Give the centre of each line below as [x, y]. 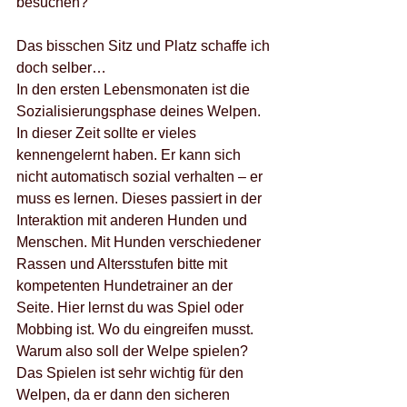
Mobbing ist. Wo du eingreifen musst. [137, 329]
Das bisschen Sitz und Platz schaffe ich [145, 46]
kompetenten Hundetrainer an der [126, 286]
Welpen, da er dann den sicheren [125, 395]
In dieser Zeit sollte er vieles [108, 133]
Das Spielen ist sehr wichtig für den [132, 373]
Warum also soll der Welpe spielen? [132, 351]
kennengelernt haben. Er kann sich [130, 155]
